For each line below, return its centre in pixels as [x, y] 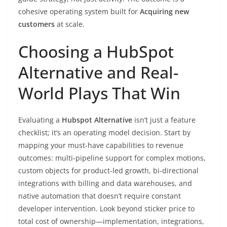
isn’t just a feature [164, 120]
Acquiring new [164, 11]
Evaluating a [40, 120]
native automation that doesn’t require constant [100, 196]
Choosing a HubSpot [96, 51]
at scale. [70, 24]
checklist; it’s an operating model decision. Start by [104, 133]
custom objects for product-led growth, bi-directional [108, 171]
